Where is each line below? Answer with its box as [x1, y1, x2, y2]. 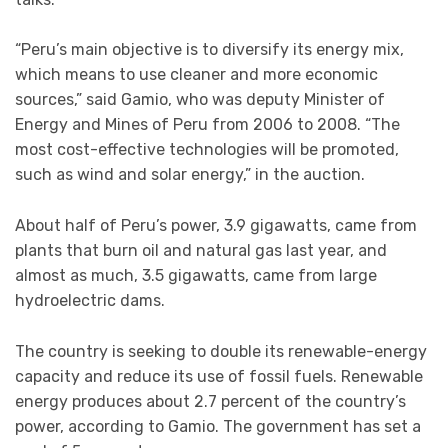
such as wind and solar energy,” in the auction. [15, 165, 365, 185]
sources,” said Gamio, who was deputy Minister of [15, 90, 385, 110]
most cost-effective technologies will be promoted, [15, 140, 399, 160]
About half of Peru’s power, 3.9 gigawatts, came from [15, 215, 417, 235]
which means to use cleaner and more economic [15, 65, 378, 85]
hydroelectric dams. [15, 290, 165, 310]
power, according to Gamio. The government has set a [15, 416, 421, 436]
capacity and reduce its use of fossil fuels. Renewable [15, 366, 423, 386]
